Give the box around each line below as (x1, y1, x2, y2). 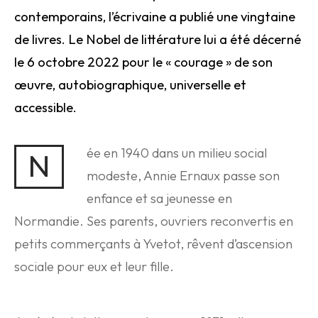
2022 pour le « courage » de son (87, 54, 273, 70)
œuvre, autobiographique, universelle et (14, 77, 246, 93)
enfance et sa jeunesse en (87, 190, 232, 207)
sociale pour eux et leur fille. (14, 258, 174, 275)
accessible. (14, 99, 77, 116)
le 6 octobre (14, 54, 84, 70)
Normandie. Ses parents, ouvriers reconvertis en (14, 213, 293, 229)
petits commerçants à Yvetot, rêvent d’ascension (14, 236, 292, 252)
